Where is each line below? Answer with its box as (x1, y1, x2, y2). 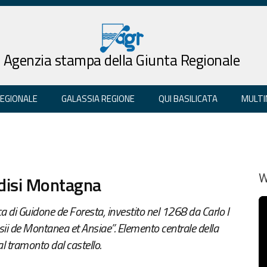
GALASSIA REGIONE (61, 91, 135, 105)
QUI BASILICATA (159, 91, 218, 105)
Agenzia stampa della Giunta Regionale (3, 48, 240, 72)
